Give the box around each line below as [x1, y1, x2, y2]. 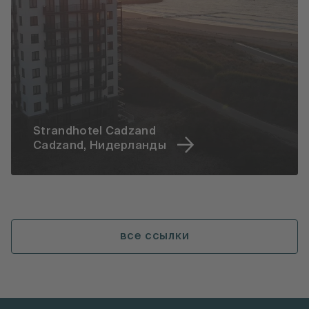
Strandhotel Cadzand [33, 126, 157, 138]
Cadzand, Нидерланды [33, 140, 167, 152]
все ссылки [119, 231, 190, 243]
